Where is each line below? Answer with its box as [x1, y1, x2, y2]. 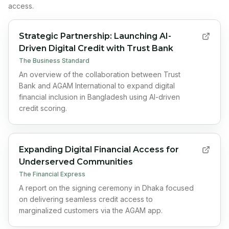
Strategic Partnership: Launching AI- [19, 31, 171, 41]
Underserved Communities [19, 157, 133, 167]
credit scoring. [19, 104, 67, 112]
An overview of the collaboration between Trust [19, 70, 180, 79]
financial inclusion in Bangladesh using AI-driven [19, 93, 180, 101]
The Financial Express [19, 170, 85, 178]
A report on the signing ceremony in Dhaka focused [19, 184, 194, 192]
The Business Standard [19, 57, 89, 64]
